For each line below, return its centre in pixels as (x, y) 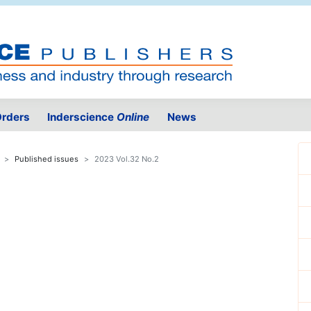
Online (133, 117)
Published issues (47, 159)
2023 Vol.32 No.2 (127, 159)
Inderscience (82, 117)
